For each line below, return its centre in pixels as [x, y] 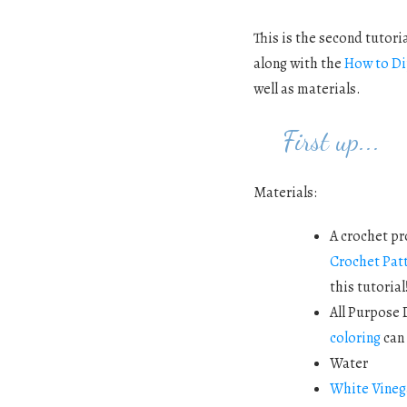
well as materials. [308, 89]
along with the [298, 64]
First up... [317, 141]
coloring [355, 338]
